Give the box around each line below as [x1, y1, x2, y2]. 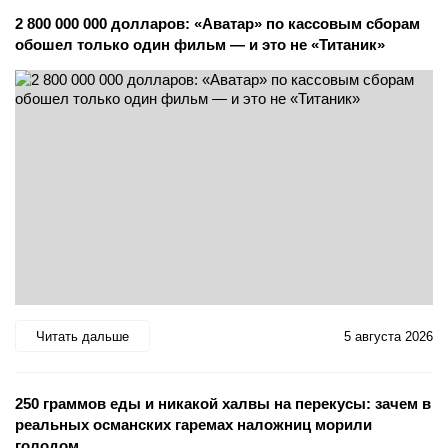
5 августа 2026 [344, 328, 433, 344]
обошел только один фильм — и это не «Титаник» [15, 36, 385, 54]
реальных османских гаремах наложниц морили [15, 416, 372, 434]
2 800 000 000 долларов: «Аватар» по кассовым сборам [15, 15, 420, 33]
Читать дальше [36, 328, 129, 344]
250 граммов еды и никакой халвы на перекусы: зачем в [15, 395, 431, 413]
